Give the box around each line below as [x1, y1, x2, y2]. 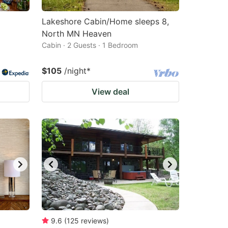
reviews [81, 216, 106, 225]
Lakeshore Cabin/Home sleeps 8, [42, 16, 169, 26]
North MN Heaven [42, 28, 111, 39]
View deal [92, 87, 129, 97]
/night [64, 66, 87, 76]
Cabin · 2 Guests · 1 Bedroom [42, 41, 138, 49]
